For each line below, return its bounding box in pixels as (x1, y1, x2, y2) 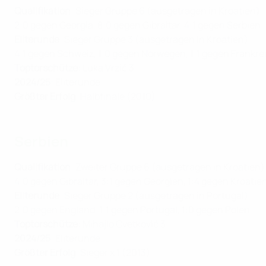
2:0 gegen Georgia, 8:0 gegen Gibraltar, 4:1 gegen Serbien (14, 18, 261, 32)
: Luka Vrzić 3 (78, 61, 134, 75)
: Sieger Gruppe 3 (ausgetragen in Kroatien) (59, 33, 248, 46)
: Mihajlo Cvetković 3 (78, 217, 166, 231)
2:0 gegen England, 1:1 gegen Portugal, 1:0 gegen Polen (14, 203, 250, 217)
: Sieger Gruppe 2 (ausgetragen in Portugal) (59, 189, 248, 202)
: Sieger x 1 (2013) (75, 246, 150, 259)
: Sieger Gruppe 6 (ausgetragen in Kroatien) (71, 4, 260, 18)
